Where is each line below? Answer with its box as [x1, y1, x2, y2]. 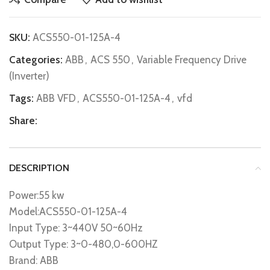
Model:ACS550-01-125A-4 [9, 206, 127, 218]
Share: [9, 115, 37, 127]
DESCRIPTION [9, 162, 69, 174]
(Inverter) [9, 70, 49, 82]
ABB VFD [36, 92, 76, 104]
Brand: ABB [9, 254, 58, 266]
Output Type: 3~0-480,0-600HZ [9, 238, 158, 250]
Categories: [9, 54, 63, 66]
